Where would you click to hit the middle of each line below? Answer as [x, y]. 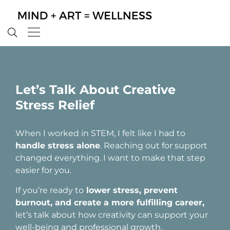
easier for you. [43, 170]
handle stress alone [58, 146]
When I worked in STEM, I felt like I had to [100, 133]
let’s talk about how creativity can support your [112, 215]
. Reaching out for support [154, 146]
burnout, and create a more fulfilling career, [110, 203]
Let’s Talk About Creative [95, 90]
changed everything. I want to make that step [110, 158]
